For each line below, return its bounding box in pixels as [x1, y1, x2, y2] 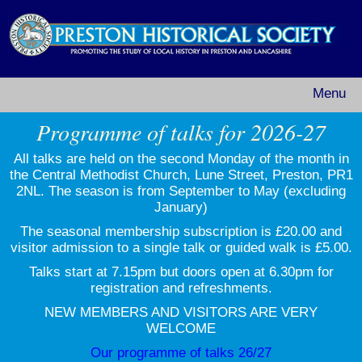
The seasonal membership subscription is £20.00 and [20, 224, 342, 239]
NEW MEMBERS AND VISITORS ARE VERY [44, 305, 318, 320]
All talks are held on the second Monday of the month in [13, 151, 349, 166]
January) [154, 200, 208, 215]
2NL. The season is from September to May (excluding [16, 183, 346, 199]
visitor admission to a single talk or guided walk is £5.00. [10, 240, 352, 255]
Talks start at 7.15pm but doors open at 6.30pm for [28, 264, 334, 280]
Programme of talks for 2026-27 [36, 116, 326, 147]
